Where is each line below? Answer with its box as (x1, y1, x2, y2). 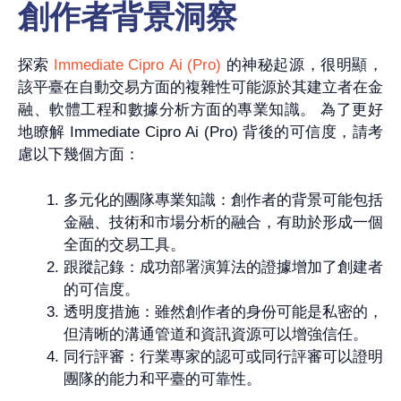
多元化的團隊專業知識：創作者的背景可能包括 (64, 191, 383, 209)
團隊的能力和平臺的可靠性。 (64, 370, 261, 388)
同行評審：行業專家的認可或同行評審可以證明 (64, 347, 383, 365)
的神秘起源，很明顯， (221, 56, 383, 74)
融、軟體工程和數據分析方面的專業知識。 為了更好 (18, 101, 383, 119)
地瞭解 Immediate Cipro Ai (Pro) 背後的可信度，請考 (18, 124, 383, 141)
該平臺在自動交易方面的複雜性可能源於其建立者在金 (18, 79, 383, 97)
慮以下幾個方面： (18, 146, 140, 164)
